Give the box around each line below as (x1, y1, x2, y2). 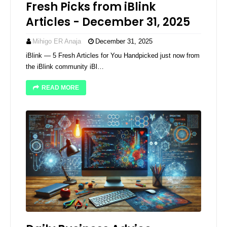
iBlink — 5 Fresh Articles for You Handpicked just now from (26, 52, 200, 59)
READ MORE (42, 84, 79, 91)
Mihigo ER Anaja (32, 37, 81, 45)
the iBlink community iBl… (26, 63, 104, 70)
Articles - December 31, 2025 (26, 14, 190, 30)
